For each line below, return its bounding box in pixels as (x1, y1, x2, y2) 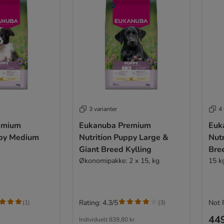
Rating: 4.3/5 (78, 197, 118, 207)
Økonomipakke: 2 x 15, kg (78, 155, 159, 165)
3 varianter (88, 104, 117, 113)
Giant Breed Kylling (78, 143, 151, 155)
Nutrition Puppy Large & (78, 131, 168, 143)
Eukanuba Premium (78, 119, 151, 131)
